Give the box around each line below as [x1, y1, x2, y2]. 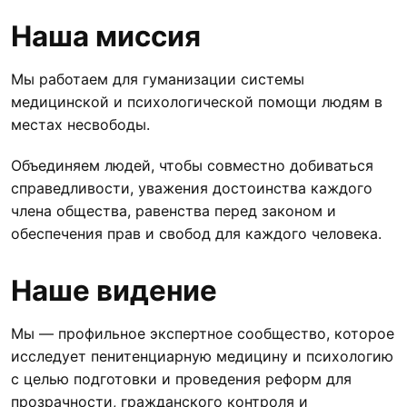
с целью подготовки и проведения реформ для [11, 369, 352, 388]
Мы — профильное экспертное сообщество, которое [11, 323, 394, 342]
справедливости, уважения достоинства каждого [11, 178, 372, 197]
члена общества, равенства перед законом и [11, 201, 336, 220]
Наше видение [11, 273, 217, 308]
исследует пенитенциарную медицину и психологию [11, 346, 393, 365]
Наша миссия [11, 18, 201, 54]
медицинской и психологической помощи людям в [11, 92, 382, 111]
